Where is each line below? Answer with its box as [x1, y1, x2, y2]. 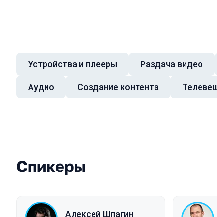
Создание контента [77, 82, 159, 92]
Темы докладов [16, 64, 108, 78]
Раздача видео [140, 59, 203, 69]
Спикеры [16, 157, 86, 175]
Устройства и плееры [28, 59, 117, 69]
